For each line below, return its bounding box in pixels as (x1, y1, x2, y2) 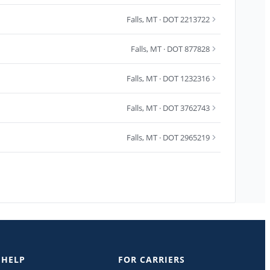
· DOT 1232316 (157, 72, 210, 84)
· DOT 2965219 (157, 131, 210, 143)
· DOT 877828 (162, 43, 210, 54)
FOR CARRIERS (118, 253, 185, 265)
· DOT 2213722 (157, 13, 210, 25)
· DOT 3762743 (157, 102, 210, 113)
